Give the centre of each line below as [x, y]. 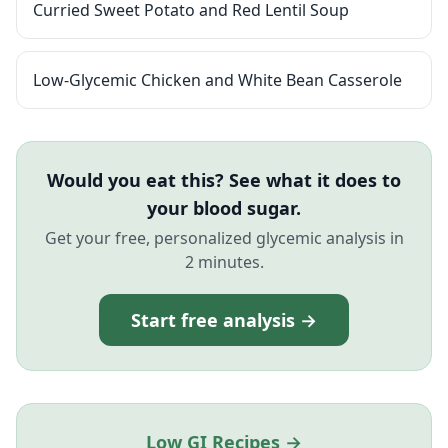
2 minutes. [224, 262]
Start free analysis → [224, 320]
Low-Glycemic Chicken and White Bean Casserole [217, 80]
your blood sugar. [224, 208]
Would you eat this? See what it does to [224, 180]
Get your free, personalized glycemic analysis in [224, 238]
